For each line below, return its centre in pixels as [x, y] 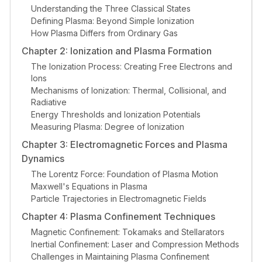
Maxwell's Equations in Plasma [89, 186]
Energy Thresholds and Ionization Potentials [116, 114]
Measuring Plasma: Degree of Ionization [108, 126]
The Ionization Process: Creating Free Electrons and [132, 66]
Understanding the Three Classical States [111, 8]
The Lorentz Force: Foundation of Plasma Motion [125, 174]
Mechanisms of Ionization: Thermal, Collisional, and [129, 90]
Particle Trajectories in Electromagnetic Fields [119, 198]
